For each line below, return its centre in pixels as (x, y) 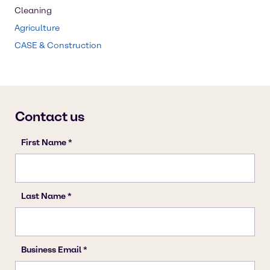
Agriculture (37, 28)
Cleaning (33, 11)
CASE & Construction (58, 46)
